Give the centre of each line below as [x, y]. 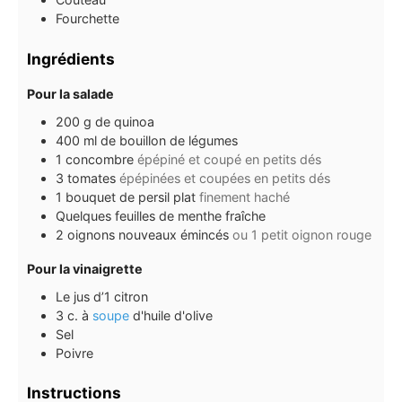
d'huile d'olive [173, 315]
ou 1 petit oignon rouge [302, 234]
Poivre [74, 353]
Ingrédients [71, 58]
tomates [92, 178]
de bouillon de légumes [169, 140]
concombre [100, 159]
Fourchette [87, 19]
